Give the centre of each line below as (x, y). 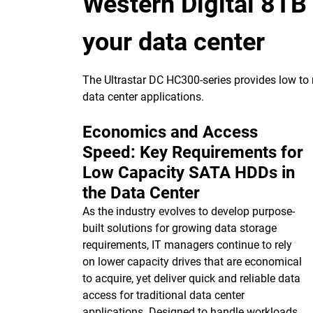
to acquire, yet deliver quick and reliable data (191, 278)
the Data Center (141, 193)
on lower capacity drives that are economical (192, 262)
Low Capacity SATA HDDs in (189, 173)
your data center (174, 42)
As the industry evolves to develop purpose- (189, 211)
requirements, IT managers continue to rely (187, 245)
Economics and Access (170, 132)
